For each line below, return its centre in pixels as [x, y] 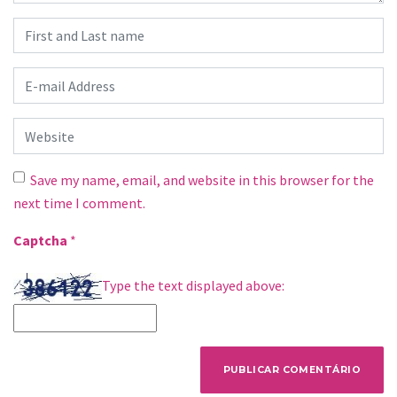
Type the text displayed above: [193, 286]
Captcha [42, 240]
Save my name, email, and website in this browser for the [202, 179]
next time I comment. [79, 202]
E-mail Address [57, 78]
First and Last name [72, 28]
